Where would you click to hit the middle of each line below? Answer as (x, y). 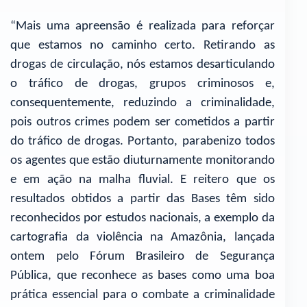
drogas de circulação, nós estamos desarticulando (143, 65)
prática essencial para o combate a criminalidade (143, 295)
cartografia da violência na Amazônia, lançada (143, 238)
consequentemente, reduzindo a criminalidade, (143, 103)
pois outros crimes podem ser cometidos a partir (143, 123)
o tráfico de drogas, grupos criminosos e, (143, 84)
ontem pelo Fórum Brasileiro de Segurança (143, 257)
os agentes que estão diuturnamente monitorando (143, 161)
